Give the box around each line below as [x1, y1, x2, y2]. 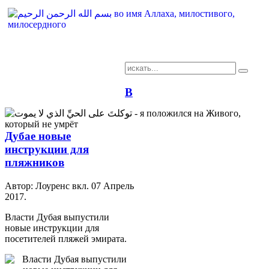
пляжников [5, 156, 64, 169]
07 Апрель [91, 180, 134, 191]
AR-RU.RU [29, 80, 101, 96]
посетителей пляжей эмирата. [5, 233, 127, 244]
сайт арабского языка [22, 97, 108, 107]
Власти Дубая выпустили [5, 211, 109, 222]
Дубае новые [5, 130, 71, 142]
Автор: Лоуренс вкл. [5, 180, 91, 191]
